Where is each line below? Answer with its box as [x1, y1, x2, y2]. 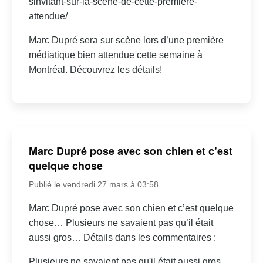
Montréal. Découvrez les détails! [28, 65, 162, 75]
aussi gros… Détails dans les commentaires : [28, 232, 216, 242]
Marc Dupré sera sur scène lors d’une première [28, 35, 224, 46]
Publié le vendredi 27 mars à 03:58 [28, 179, 159, 189]
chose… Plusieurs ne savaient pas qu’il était [28, 217, 213, 228]
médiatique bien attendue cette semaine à [28, 50, 203, 60]
